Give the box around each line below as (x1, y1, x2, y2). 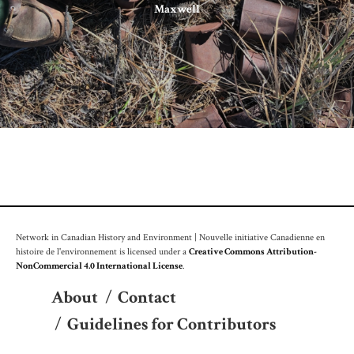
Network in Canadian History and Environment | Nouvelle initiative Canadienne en (16, 230, 325, 243)
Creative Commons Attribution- (189, 244, 317, 258)
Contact (118, 285, 176, 309)
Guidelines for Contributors (67, 312, 276, 336)
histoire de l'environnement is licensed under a (16, 244, 189, 258)
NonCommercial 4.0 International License (16, 258, 183, 272)
